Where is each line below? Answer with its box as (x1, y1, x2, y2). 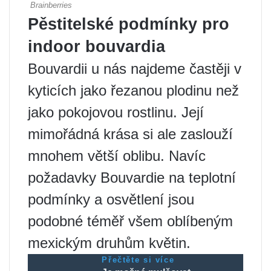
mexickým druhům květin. (28, 235, 191, 252)
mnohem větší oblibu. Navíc (28, 148, 206, 165)
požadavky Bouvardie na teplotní (28, 169, 236, 186)
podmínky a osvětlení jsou (28, 191, 194, 208)
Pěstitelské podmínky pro (28, 15, 229, 34)
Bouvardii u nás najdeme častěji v (28, 60, 241, 77)
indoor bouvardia (28, 38, 165, 56)
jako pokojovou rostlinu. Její (28, 104, 204, 121)
